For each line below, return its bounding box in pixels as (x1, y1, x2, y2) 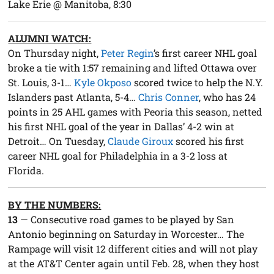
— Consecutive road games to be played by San (20, 212, 235, 226)
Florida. (8, 163, 45, 177)
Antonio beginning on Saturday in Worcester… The (8, 227, 245, 240)
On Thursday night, (8, 46, 102, 59)
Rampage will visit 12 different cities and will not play (8, 242, 258, 255)
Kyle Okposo (74, 75, 132, 89)
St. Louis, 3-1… (8, 75, 75, 89)
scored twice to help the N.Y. (131, 75, 264, 89)
